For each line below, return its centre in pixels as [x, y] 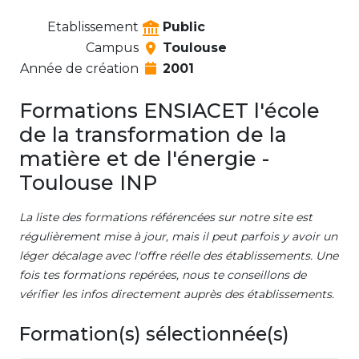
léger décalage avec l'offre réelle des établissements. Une [179, 256]
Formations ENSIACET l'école [169, 111]
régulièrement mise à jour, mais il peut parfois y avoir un [178, 237]
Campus [112, 48]
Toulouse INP [88, 183]
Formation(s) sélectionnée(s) [154, 334]
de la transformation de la [153, 135]
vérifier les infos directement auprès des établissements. [177, 294]
